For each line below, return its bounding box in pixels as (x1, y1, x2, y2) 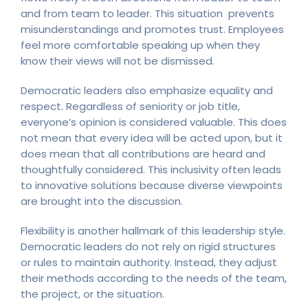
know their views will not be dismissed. (21, 53, 214, 68)
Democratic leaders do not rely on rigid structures (21, 239, 276, 254)
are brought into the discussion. (21, 193, 183, 208)
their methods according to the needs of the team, (21, 270, 287, 285)
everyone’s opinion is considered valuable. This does (21, 114, 287, 129)
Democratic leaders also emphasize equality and (21, 82, 273, 98)
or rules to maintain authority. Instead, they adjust (21, 254, 277, 269)
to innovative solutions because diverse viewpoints (21, 177, 283, 192)
